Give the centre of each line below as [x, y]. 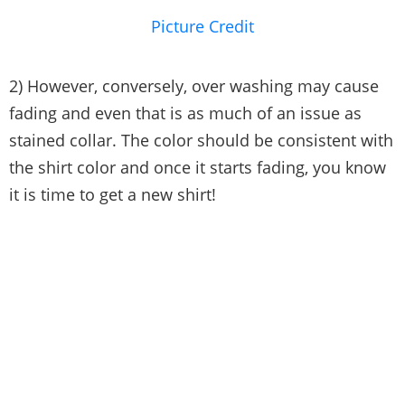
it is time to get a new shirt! [113, 195]
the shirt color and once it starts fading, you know [198, 168]
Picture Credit [202, 27]
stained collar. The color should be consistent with [201, 141]
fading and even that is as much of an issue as [185, 113]
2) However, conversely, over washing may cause [194, 86]
